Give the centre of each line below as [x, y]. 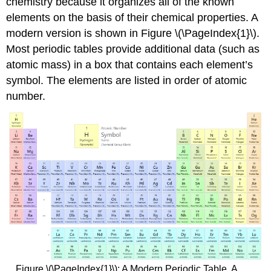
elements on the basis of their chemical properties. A [132, 17]
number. [26, 96]
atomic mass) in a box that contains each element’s [130, 64]
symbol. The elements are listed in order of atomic [127, 80]
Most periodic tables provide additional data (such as [133, 49]
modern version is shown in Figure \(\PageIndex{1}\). [133, 33]
